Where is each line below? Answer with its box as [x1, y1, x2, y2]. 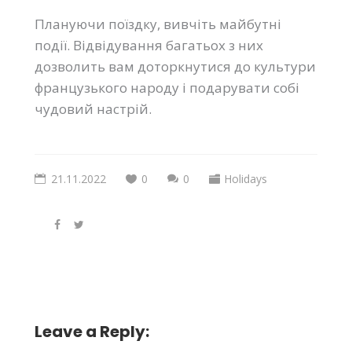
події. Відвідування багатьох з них [35, 36, 263, 55]
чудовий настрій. [35, 100, 152, 119]
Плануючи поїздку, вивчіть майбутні [35, 15, 281, 34]
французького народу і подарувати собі [35, 79, 299, 97]
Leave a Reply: [35, 321, 149, 343]
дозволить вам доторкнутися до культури [35, 57, 316, 76]
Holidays [224, 171, 267, 187]
